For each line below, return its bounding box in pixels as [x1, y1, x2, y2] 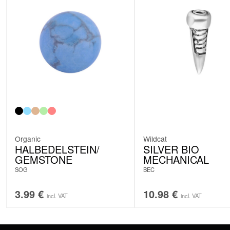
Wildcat [143, 133, 167, 144]
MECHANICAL [143, 151, 209, 167]
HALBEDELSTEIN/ [15, 141, 100, 157]
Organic [15, 133, 41, 144]
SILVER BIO [143, 141, 199, 157]
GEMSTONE [15, 151, 72, 167]
